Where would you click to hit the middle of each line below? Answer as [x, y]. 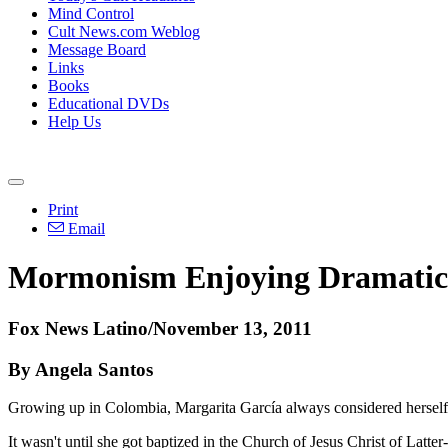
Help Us [74, 121]
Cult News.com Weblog [124, 31]
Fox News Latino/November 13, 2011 [160, 328]
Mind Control [91, 13]
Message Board [97, 49]
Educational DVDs [108, 103]
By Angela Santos [80, 369]
